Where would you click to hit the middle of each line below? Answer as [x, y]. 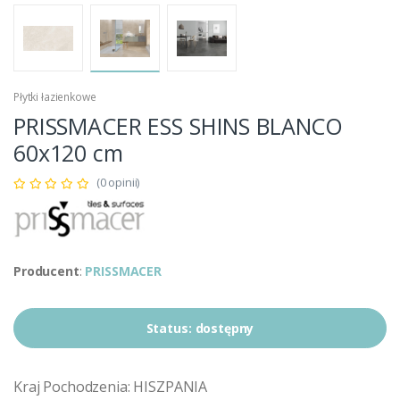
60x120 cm [68, 153]
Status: [171, 329]
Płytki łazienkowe [55, 97]
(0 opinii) [118, 183]
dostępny [225, 329]
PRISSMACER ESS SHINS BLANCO [179, 126]
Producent [46, 271]
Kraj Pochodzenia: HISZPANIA [111, 386]
